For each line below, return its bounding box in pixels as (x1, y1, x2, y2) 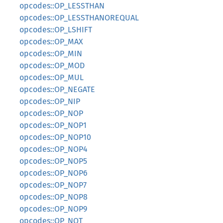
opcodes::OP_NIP (19, 97, 80, 106)
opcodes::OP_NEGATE (19, 85, 95, 94)
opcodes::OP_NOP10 (19, 132, 91, 142)
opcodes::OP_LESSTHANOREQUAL (19, 13, 139, 22)
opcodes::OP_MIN (19, 49, 82, 58)
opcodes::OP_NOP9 (19, 204, 87, 214)
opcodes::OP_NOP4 (19, 144, 88, 154)
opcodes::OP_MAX (19, 37, 83, 46)
